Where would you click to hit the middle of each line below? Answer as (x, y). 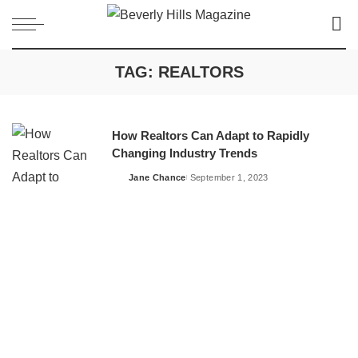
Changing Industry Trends (185, 154)
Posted (127, 183)
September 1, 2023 (229, 178)
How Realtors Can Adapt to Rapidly (211, 136)
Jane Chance (157, 178)
